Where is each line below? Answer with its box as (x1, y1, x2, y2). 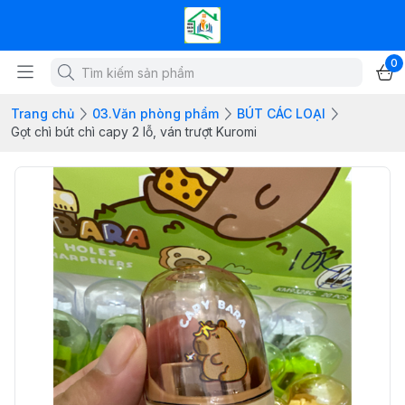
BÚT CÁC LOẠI (237, 106, 325, 121)
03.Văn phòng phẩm (92, 106, 219, 121)
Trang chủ (11, 106, 74, 121)
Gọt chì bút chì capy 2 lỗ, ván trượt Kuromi (11, 124, 257, 139)
